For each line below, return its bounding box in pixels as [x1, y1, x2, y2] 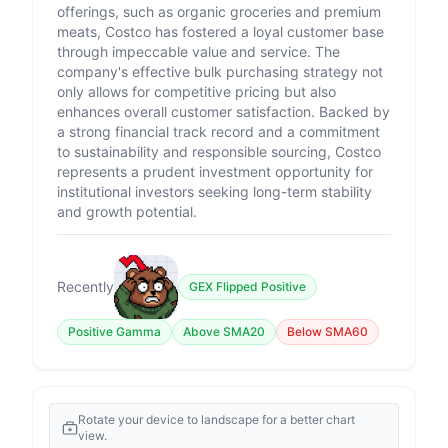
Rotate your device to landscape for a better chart [78, 412, 355, 427]
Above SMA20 [183, 324, 265, 339]
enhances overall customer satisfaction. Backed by [57, 103, 390, 120]
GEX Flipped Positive [189, 279, 306, 294]
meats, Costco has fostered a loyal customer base [57, 23, 384, 40]
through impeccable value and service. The [57, 43, 340, 60]
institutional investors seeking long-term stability [57, 183, 372, 200]
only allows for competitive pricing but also [57, 83, 336, 100]
